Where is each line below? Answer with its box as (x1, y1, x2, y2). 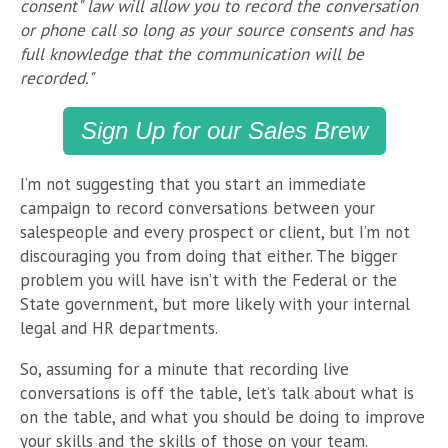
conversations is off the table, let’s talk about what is (20, 382, 414, 405)
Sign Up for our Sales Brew (80, 117, 368, 145)
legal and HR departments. (20, 317, 222, 340)
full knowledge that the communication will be (20, 43, 364, 66)
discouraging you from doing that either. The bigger (20, 245, 397, 268)
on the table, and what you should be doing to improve (20, 406, 425, 429)
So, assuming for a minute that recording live (20, 358, 349, 381)
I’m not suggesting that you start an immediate (20, 173, 366, 196)
